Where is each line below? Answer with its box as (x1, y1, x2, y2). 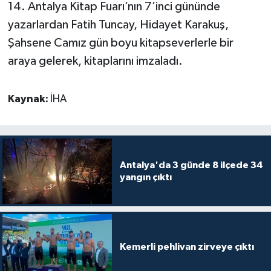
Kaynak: (7, 93, 50, 105)
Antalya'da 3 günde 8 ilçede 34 (119, 160, 263, 170)
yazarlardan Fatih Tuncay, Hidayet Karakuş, (7, 18, 229, 31)
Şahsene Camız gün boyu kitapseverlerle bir (7, 36, 233, 49)
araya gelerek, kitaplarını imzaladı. (7, 54, 183, 67)
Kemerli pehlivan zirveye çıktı (119, 242, 254, 252)
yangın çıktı (119, 172, 172, 182)
